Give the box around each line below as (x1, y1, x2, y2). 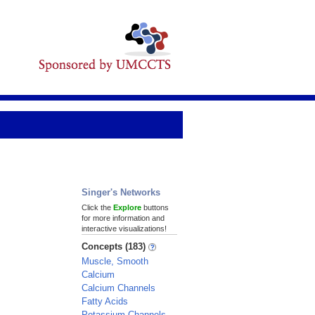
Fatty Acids (82, 296, 128, 307)
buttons (141, 203, 169, 212)
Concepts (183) (82, 241, 148, 252)
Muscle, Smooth (82, 256, 148, 266)
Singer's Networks (82, 187, 160, 198)
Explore (113, 203, 141, 212)
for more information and (82, 214, 165, 222)
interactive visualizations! (82, 224, 167, 233)
